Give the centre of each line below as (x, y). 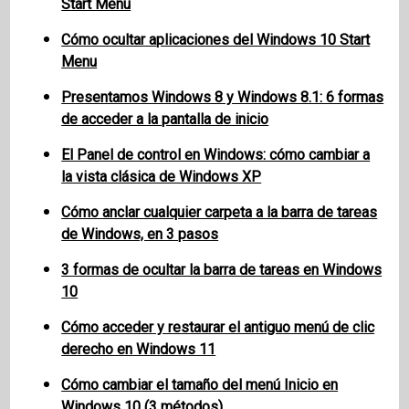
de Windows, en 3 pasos (140, 235)
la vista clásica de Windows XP (162, 177)
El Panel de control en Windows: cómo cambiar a (216, 155)
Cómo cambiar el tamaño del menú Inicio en (200, 385)
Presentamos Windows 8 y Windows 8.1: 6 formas (223, 98)
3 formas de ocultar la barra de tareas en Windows (222, 270)
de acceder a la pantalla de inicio (165, 120)
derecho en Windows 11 (139, 350)
